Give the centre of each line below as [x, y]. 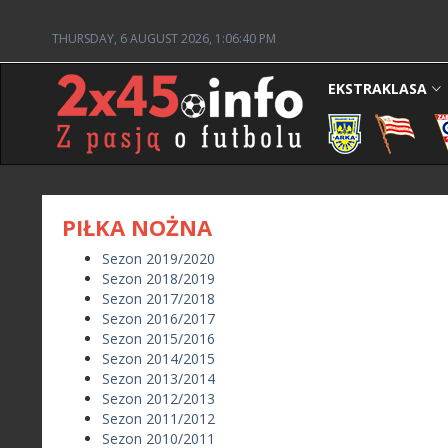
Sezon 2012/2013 [158, 398]
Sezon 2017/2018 [158, 298]
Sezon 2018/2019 [158, 278]
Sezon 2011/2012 [158, 418]
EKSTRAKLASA [377, 88]
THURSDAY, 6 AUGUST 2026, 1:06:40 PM [164, 38]
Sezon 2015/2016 [158, 338]
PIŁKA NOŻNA [137, 227]
